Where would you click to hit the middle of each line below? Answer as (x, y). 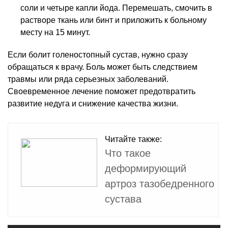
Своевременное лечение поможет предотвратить (102, 91)
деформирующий (146, 168)
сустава (123, 199)
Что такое (128, 153)
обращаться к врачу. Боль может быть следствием (103, 67)
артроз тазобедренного (160, 183)
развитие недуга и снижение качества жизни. (93, 103)
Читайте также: (133, 139)
